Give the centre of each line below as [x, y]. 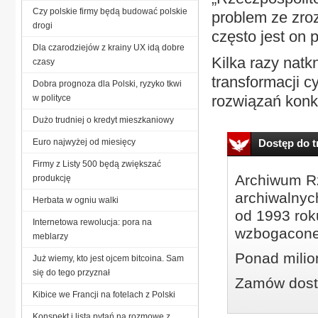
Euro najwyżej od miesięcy [84, 142]
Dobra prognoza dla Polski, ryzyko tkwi [107, 83]
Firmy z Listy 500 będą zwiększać [97, 164]
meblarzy [50, 236]
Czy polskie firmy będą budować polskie [110, 11]
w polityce [52, 98]
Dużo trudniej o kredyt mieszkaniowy [103, 120]
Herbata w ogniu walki [76, 200]
